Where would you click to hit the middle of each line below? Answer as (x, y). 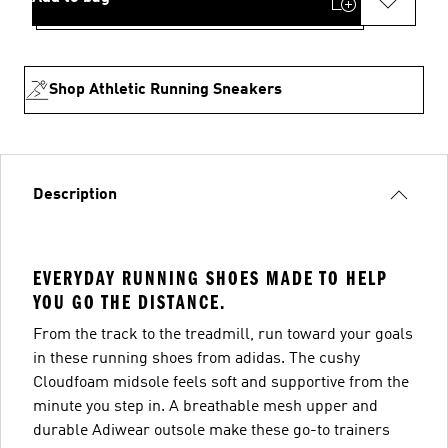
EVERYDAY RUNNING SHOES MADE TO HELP (210, 278)
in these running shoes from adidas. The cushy (196, 358)
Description (75, 194)
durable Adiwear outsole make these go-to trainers (211, 430)
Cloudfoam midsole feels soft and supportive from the (221, 382)
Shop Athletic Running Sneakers (165, 89)
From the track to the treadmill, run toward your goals (223, 334)
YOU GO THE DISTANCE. (129, 302)
